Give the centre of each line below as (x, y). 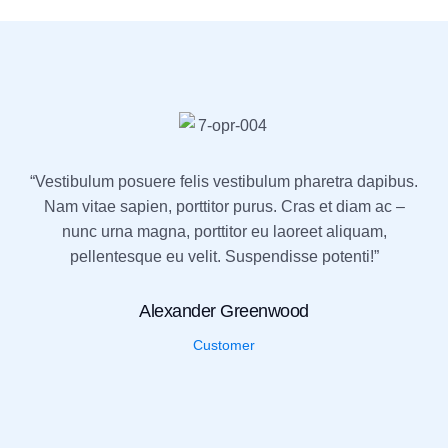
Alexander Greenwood (224, 311)
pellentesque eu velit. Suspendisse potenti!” (224, 257)
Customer (224, 345)
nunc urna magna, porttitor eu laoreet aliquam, (224, 232)
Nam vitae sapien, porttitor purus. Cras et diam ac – (224, 207)
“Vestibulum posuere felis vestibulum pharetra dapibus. (224, 182)
